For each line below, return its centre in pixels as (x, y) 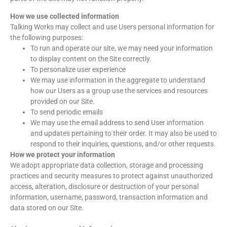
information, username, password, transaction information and (109, 197)
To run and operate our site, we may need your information (122, 48)
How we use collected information (65, 16)
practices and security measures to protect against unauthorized (111, 176)
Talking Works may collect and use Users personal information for (112, 27)
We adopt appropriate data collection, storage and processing (107, 165)
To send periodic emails (67, 112)
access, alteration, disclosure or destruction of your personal (104, 187)
